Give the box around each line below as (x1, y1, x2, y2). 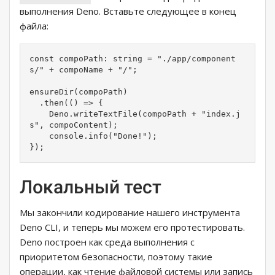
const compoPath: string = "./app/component (29, 54, 236, 64)
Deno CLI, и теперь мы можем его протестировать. (20, 221, 245, 234)
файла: (20, 20, 48, 33)
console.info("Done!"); (29, 131, 49, 141)
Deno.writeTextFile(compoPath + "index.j (29, 109, 49, 119)
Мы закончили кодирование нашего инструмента (20, 206, 240, 219)
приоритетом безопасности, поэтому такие (20, 250, 212, 263)
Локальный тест (20, 176, 161, 198)
